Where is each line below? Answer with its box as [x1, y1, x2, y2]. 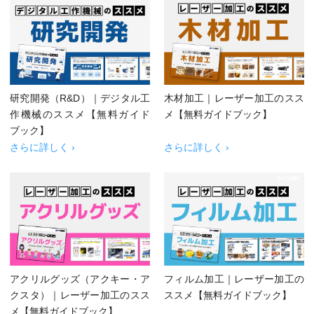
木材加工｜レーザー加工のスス [164, 92, 304, 104]
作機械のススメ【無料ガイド [10, 108, 150, 120]
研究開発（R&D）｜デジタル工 [10, 92, 150, 104]
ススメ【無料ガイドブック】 [164, 289, 292, 301]
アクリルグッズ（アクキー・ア [10, 273, 150, 285]
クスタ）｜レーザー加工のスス [10, 289, 150, 301]
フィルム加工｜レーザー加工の [164, 273, 304, 285]
